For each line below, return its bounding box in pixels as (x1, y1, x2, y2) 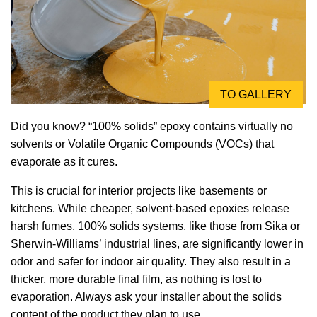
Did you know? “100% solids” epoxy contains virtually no (11, 120, 293, 132)
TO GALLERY (220, 88, 292, 100)
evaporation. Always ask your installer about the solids (11, 290, 282, 303)
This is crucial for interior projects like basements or (11, 184, 267, 197)
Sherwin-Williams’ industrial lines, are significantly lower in (11, 237, 304, 250)
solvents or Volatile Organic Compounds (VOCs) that (11, 137, 274, 150)
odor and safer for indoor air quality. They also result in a (11, 255, 291, 267)
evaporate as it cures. (11, 155, 117, 168)
